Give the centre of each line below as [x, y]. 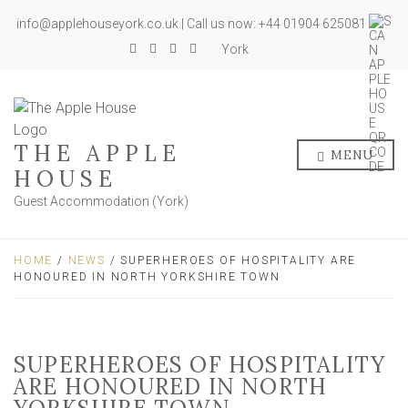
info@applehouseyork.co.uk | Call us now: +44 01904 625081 [193, 24]
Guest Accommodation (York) [101, 201]
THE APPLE [97, 153]
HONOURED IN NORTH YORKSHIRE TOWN [147, 277]
